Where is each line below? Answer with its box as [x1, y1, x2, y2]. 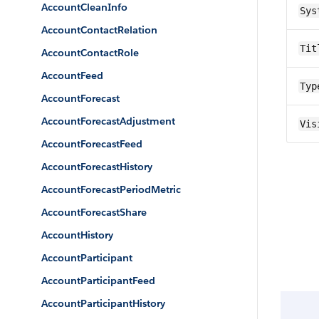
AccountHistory [41, 229, 113, 241]
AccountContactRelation [41, 23, 157, 36]
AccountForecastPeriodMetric [41, 183, 181, 196]
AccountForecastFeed [41, 137, 142, 150]
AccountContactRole [41, 46, 139, 59]
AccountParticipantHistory [41, 297, 165, 310]
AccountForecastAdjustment [41, 115, 175, 127]
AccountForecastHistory [41, 160, 152, 173]
